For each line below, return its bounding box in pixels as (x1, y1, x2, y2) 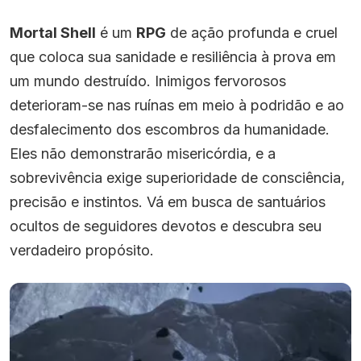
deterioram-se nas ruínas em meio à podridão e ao (10, 96, 344, 114)
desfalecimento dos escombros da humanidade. (10, 120, 330, 138)
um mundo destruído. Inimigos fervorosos (10, 72, 286, 89)
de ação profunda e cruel (166, 23, 338, 41)
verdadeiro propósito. (10, 241, 154, 259)
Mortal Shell (10, 23, 96, 41)
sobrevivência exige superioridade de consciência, (10, 168, 345, 186)
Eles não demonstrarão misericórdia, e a (10, 144, 276, 162)
